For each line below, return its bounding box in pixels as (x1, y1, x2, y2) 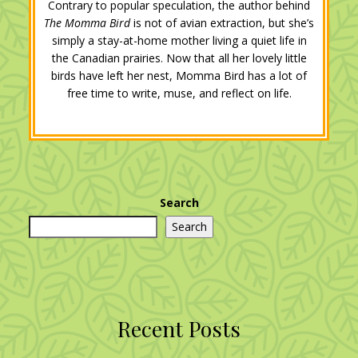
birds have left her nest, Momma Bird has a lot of (51, 67, 307, 83)
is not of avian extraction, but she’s (130, 14, 314, 30)
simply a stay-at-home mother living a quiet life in (51, 32, 307, 48)
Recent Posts (117, 314, 241, 344)
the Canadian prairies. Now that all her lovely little (51, 50, 307, 66)
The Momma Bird (44, 14, 130, 30)
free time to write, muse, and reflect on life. (66, 85, 292, 101)
